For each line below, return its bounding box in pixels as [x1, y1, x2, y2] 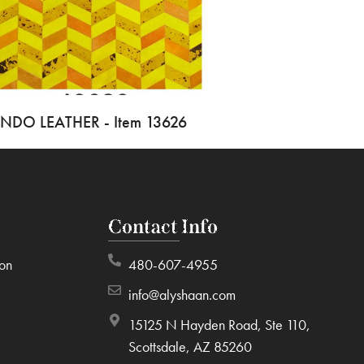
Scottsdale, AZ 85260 [128, 337, 253, 357]
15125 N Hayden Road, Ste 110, [128, 315, 311, 335]
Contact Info [108, 215, 219, 239]
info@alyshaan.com [128, 285, 236, 305]
